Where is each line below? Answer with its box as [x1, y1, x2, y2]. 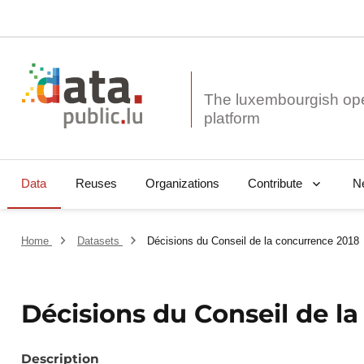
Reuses [75, 176, 117, 191]
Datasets [76, 235, 123, 248]
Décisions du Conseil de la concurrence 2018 [147, 235, 360, 248]
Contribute [247, 176, 302, 191]
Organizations [145, 176, 219, 191]
